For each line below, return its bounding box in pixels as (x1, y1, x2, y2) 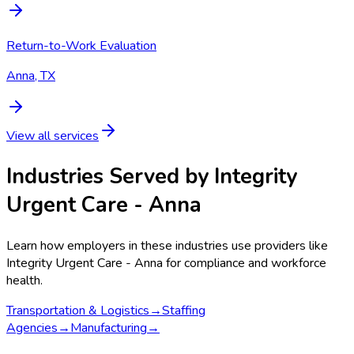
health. (6, 271, 43, 289)
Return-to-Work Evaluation (6, 37, 156, 55)
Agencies (6, 318, 58, 337)
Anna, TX (6, 67, 55, 85)
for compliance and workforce (163, 254, 326, 272)
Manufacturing (70, 318, 147, 337)
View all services (6, 127, 99, 145)
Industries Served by (6, 162, 214, 191)
